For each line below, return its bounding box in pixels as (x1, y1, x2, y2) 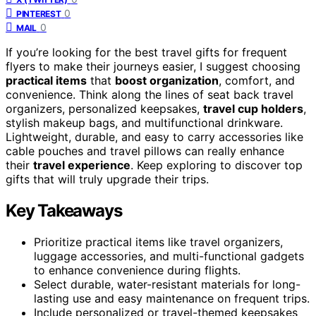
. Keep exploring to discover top (130, 157, 303, 172)
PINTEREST (16, 8, 61, 19)
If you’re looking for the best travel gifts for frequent (6, 44, 287, 59)
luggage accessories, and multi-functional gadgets (34, 248, 304, 263)
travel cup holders (203, 101, 303, 116)
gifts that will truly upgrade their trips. (6, 171, 209, 186)
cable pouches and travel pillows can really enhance (6, 143, 284, 158)
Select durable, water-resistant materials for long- (34, 276, 300, 291)
